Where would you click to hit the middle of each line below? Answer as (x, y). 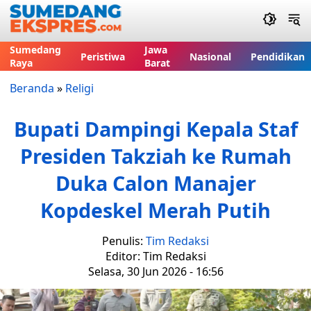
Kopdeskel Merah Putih (155, 210)
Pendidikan (278, 56)
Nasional (210, 56)
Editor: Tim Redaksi (155, 256)
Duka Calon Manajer (155, 183)
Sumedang (35, 50)
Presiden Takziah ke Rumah (155, 156)
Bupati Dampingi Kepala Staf (155, 129)
